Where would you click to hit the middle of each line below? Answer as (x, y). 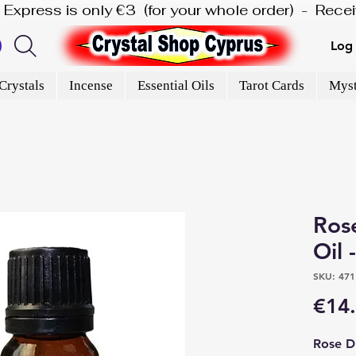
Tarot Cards (271, 85)
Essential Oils (176, 85)
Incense (91, 85)
